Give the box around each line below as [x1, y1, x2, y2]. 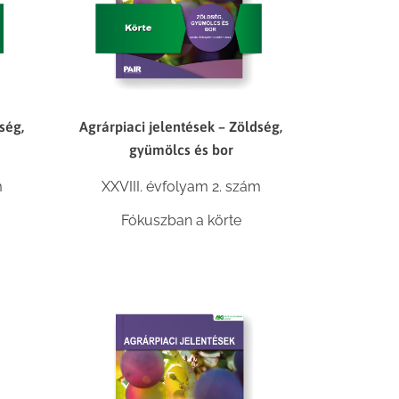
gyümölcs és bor [128, 141, 233, 158]
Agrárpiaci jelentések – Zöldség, [79, 118, 283, 134]
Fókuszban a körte [120, 211, 241, 229]
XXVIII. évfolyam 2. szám [101, 177, 261, 195]
